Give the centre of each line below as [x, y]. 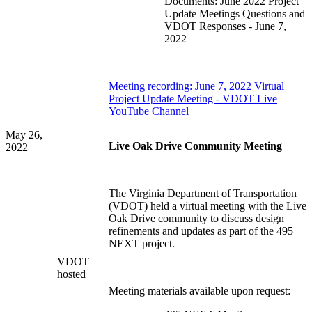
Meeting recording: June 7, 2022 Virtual [196, 86]
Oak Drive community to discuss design [196, 219]
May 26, [24, 135]
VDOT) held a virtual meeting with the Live [209, 206]
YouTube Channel [149, 111]
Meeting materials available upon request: [200, 291]
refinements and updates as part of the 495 [201, 231]
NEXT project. [142, 244]
